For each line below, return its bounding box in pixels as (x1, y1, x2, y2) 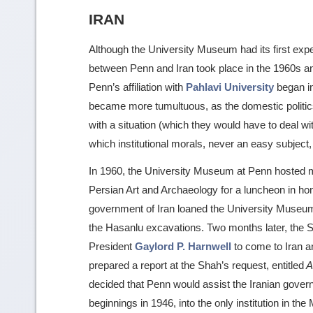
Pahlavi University (186, 80, 274, 93)
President (89, 240, 135, 252)
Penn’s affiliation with (89, 80, 186, 93)
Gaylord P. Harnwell (135, 240, 231, 252)
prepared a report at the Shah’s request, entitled (89, 259, 304, 271)
